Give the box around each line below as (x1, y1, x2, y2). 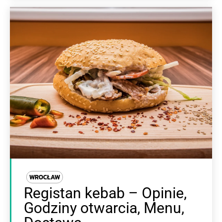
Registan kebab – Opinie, (24, 184, 187, 202)
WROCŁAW (29, 172, 60, 182)
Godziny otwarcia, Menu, (24, 199, 184, 217)
